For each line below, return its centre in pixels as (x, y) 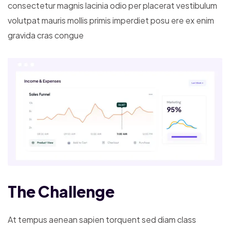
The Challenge (61, 191)
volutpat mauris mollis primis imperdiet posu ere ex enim (111, 20)
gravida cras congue (46, 35)
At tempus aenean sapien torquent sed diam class (102, 219)
